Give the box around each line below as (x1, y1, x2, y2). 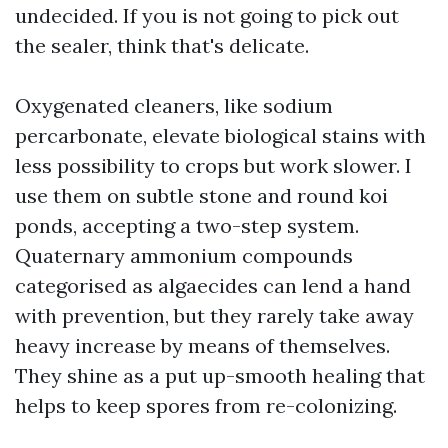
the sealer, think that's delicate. (15, 33, 309, 58)
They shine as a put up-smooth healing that (15, 363, 425, 388)
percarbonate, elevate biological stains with (15, 123, 426, 148)
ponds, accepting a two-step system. (15, 213, 359, 238)
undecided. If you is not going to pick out (15, 3, 399, 28)
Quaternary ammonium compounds (15, 243, 353, 268)
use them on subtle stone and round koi (15, 183, 388, 208)
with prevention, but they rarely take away (15, 303, 414, 328)
